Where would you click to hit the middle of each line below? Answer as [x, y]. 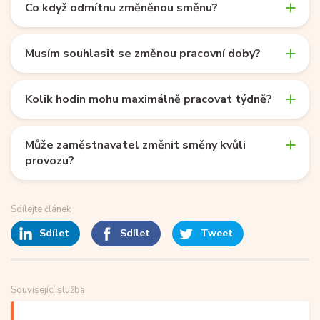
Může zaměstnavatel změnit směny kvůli [135, 145]
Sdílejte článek [41, 209]
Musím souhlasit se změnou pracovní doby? [143, 53]
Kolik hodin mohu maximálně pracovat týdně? [149, 99]
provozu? [50, 160]
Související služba [48, 290]
